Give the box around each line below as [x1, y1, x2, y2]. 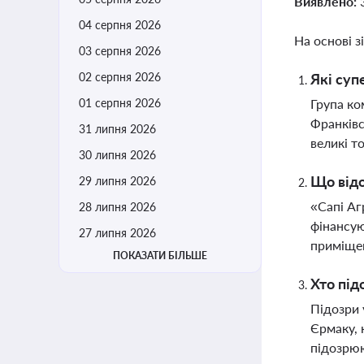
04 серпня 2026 [79, 18, 161, 32]
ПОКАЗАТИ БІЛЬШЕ [113, 249, 207, 262]
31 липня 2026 [79, 122, 156, 136]
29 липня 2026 [79, 174, 156, 188]
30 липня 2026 [79, 148, 156, 162]
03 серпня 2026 [79, 44, 161, 58]
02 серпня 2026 [79, 70, 161, 84]
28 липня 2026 [79, 200, 156, 214]
